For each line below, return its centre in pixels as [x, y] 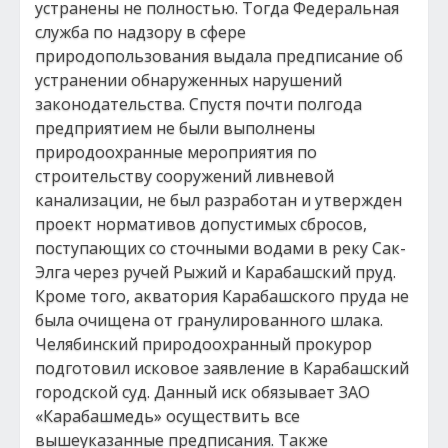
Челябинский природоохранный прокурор [203, 344]
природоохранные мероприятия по [176, 152]
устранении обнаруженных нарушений [188, 80]
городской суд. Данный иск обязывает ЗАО [202, 392]
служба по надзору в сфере [140, 32]
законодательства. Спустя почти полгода [198, 104]
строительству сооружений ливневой [184, 176]
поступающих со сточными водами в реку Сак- [220, 248]
